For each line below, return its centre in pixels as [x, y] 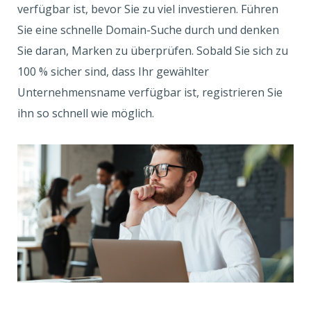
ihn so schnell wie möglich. [87, 113]
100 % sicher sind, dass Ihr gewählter [113, 72]
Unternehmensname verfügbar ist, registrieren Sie [150, 92]
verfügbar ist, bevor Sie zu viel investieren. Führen [148, 9]
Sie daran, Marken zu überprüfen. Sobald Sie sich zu [153, 51]
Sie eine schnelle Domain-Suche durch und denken [148, 30]
